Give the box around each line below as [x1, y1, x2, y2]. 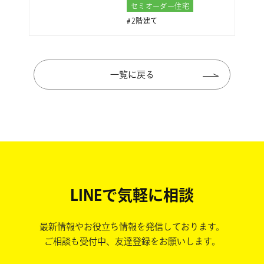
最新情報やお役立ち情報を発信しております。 [39, 222, 225, 231]
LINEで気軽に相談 [70, 187, 194, 203]
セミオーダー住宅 [130, 2, 189, 9]
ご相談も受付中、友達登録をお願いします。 [44, 236, 220, 246]
